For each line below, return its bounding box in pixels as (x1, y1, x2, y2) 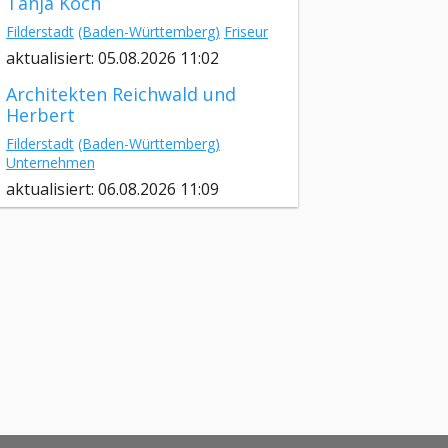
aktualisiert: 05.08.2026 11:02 (6, 47, 219, 70)
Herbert (6, 103, 75, 128)
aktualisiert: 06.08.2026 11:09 (6, 178, 219, 201)
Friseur (224, 22, 268, 42)
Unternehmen (6, 153, 95, 173)
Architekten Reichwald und (6, 82, 236, 107)
